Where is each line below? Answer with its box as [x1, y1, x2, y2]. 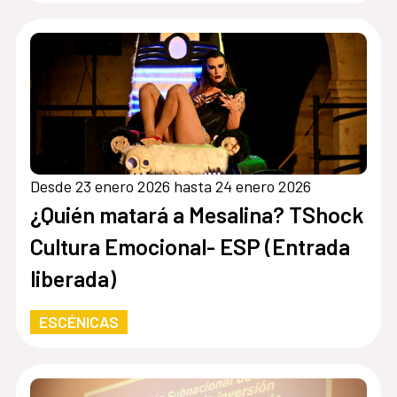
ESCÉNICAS [38, 312, 119, 332]
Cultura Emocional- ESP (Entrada [29, 233, 350, 261]
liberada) [29, 265, 116, 292]
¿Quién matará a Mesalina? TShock [29, 201, 364, 229]
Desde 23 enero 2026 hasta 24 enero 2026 [29, 176, 311, 197]
